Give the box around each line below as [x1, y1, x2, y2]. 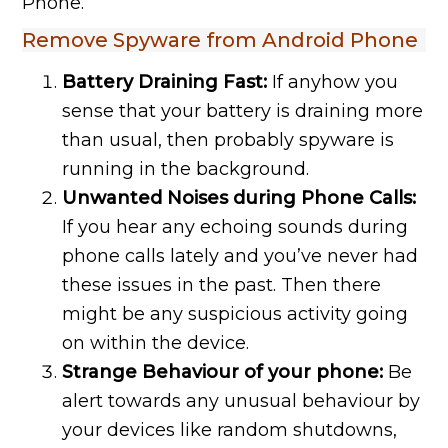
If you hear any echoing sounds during [62, 216, 409, 239]
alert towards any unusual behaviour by [62, 390, 421, 413]
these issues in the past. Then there [62, 274, 382, 297]
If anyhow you [272, 71, 399, 94]
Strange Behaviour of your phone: [62, 361, 389, 384]
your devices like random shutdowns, [62, 419, 398, 442]
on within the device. [62, 332, 250, 355]
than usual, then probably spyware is [62, 129, 395, 152]
